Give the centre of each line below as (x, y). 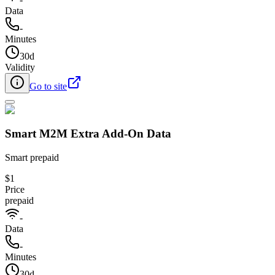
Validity (20, 68)
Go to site (48, 87)
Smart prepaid (32, 157)
